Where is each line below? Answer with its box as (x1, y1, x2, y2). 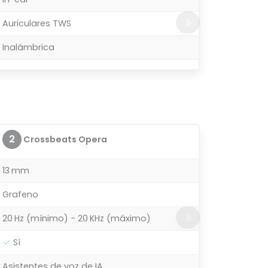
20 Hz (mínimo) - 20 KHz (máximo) (2, 212, 151, 224)
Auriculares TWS (2, 17, 71, 29)
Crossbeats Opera (22, 133, 107, 145)
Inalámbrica (2, 41, 54, 53)
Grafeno (2, 188, 38, 200)
